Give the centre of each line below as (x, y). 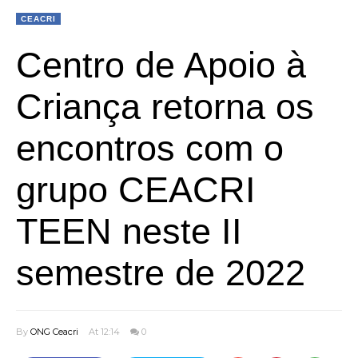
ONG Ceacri (54, 332)
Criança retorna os (165, 107)
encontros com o (150, 148)
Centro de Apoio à (161, 65)
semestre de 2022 (161, 273)
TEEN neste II (129, 231)
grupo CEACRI (136, 190)
